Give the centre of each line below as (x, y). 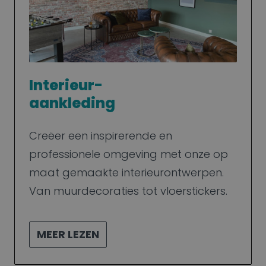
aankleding (72, 103)
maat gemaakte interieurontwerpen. (126, 172)
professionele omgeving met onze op (129, 154)
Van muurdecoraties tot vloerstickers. (128, 191)
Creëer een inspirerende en (101, 135)
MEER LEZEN (68, 234)
